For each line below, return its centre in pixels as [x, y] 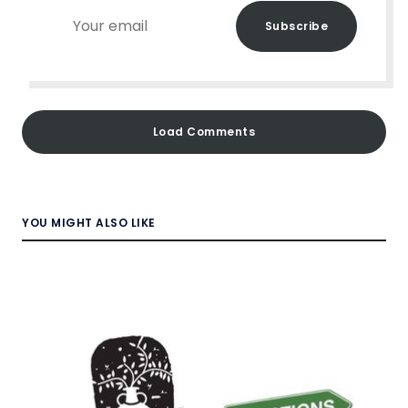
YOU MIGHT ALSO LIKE [89, 223]
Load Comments [204, 132]
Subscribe [296, 26]
